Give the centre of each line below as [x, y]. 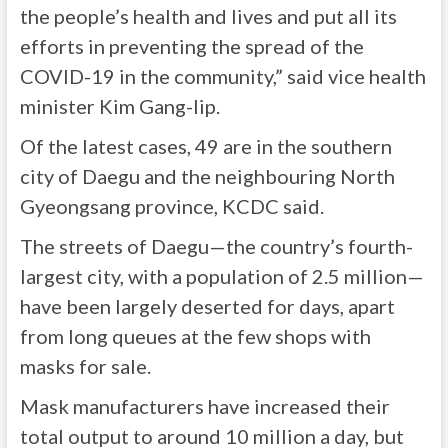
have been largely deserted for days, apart [207, 306]
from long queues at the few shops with [195, 336]
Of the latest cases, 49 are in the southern [205, 146]
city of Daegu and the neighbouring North [207, 176]
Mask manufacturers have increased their [204, 406]
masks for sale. [85, 366]
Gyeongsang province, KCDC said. [171, 206]
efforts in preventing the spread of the [191, 46]
